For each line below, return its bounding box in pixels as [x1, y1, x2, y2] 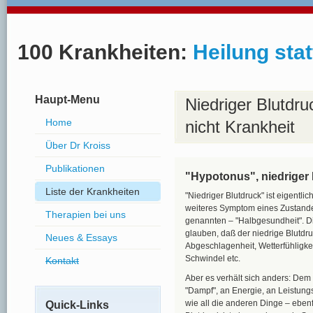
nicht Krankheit [185, 117, 295, 136]
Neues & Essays [45, 232, 117, 243]
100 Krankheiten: [17, 41, 193, 64]
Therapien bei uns [45, 209, 126, 220]
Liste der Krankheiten [45, 186, 140, 197]
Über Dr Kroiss [45, 140, 110, 151]
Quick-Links [45, 299, 109, 311]
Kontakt [45, 255, 79, 266]
